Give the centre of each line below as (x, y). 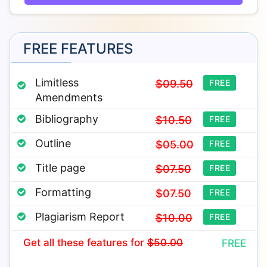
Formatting (63, 192)
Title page (60, 168)
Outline (53, 143)
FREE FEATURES (78, 49)
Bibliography (67, 119)
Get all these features (77, 243)
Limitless (57, 83)
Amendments (69, 97)
